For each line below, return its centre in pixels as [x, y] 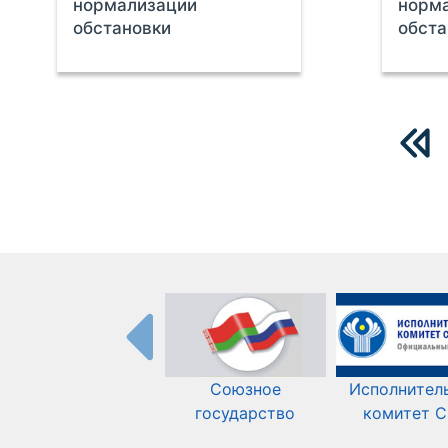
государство [245, 413]
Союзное [245, 389]
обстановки [121, 28]
